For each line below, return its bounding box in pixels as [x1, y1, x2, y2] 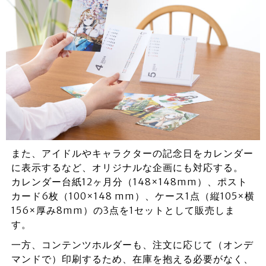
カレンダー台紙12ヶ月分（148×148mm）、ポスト [11, 176, 248, 188]
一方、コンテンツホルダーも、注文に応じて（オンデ [11, 239, 254, 251]
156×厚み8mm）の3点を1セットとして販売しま [11, 204, 235, 217]
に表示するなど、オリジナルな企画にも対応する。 [11, 161, 243, 174]
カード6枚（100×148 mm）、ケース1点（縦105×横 [11, 190, 255, 202]
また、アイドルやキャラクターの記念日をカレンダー [11, 147, 254, 160]
